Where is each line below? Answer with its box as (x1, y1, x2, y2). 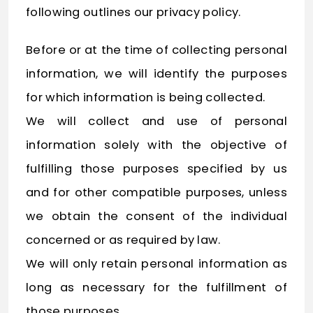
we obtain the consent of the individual (26, 208, 287, 225)
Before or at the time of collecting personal (26, 42, 287, 59)
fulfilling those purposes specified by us (26, 161, 287, 177)
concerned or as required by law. (26, 232, 221, 249)
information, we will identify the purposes (26, 66, 287, 82)
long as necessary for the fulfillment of (26, 279, 287, 296)
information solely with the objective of (26, 137, 287, 154)
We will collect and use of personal (26, 113, 287, 130)
